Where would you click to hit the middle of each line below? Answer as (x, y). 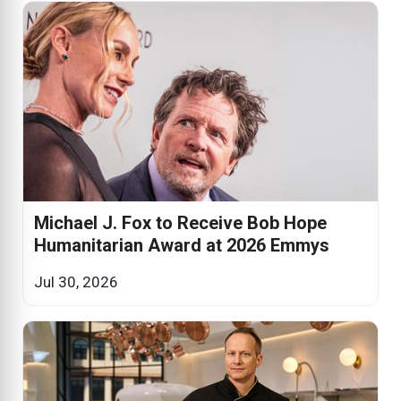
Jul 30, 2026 (76, 282)
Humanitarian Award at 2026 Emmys (182, 245)
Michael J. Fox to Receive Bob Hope (180, 222)
